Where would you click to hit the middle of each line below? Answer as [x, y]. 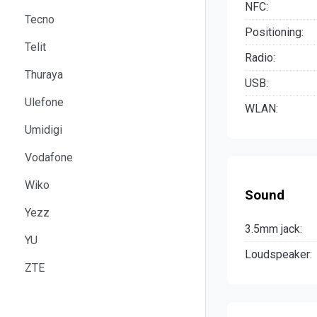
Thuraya [44, 74]
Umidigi [44, 129]
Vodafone [49, 157]
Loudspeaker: [278, 254]
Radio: [260, 58]
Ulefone [44, 102]
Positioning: [274, 33]
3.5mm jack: [273, 229]
